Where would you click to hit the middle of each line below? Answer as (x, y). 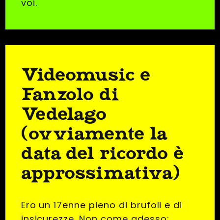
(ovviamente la (94, 134)
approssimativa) (101, 173)
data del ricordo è (102, 153)
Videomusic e (86, 75)
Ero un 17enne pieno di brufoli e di (102, 205)
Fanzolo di (70, 94)
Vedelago (64, 114)
